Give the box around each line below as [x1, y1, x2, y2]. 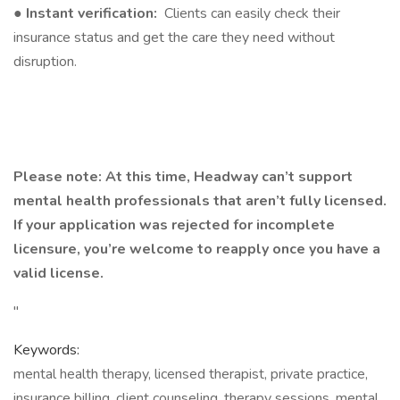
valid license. [13, 263, 107, 283]
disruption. [13, 52, 77, 71]
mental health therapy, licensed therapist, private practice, [13, 364, 368, 384]
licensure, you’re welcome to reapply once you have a [13, 239, 380, 259]
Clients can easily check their [161, 4, 340, 23]
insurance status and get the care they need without [13, 28, 335, 47]
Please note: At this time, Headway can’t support [13, 167, 353, 187]
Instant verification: [26, 4, 161, 23]
